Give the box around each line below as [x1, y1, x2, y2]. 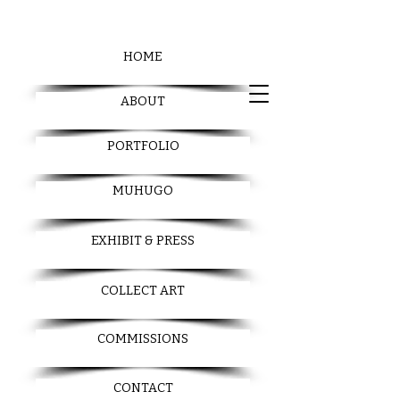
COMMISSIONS [97, 331, 188, 346]
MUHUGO [112, 183, 173, 198]
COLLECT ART [101, 283, 185, 298]
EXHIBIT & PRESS [91, 233, 195, 248]
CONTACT [112, 380, 173, 396]
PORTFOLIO [106, 138, 179, 154]
